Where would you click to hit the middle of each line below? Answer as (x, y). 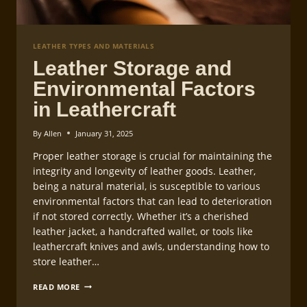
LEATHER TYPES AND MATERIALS (94, 46)
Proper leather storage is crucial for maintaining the (152, 156)
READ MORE (57, 286)
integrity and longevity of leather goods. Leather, (144, 171)
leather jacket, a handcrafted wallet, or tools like (143, 231)
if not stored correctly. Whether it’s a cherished (141, 216)
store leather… (66, 261)
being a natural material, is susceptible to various (147, 186)
